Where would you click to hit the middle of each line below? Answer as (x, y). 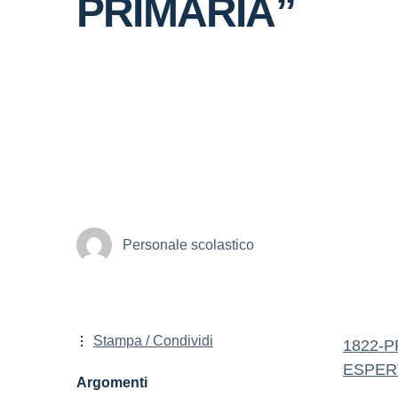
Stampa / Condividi (153, 341)
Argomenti (112, 382)
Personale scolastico (188, 244)
